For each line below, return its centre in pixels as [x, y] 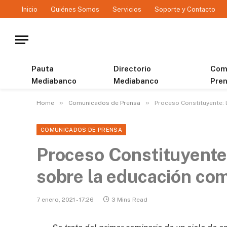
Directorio [133, 69]
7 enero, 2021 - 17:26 [65, 200]
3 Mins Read [129, 200]
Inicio [30, 9]
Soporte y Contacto [185, 9]
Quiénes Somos [75, 9]
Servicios [127, 9]
